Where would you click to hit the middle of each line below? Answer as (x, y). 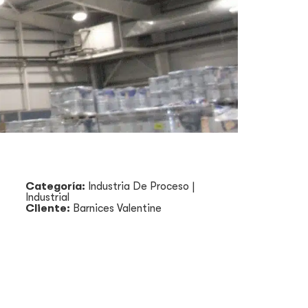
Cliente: (49, 208)
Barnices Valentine (117, 208)
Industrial (47, 197)
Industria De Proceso (139, 186)
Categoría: (57, 186)
